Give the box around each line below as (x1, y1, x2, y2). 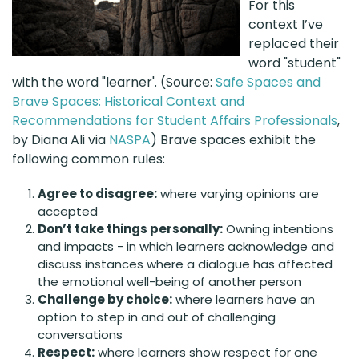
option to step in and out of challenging (38, 308, 276, 325)
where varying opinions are (157, 184, 319, 202)
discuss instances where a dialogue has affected (38, 255, 333, 272)
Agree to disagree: (38, 184, 157, 202)
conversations (38, 325, 123, 343)
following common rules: (12, 149, 165, 168)
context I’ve (248, 14, 323, 34)
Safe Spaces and (216, 72, 321, 91)
